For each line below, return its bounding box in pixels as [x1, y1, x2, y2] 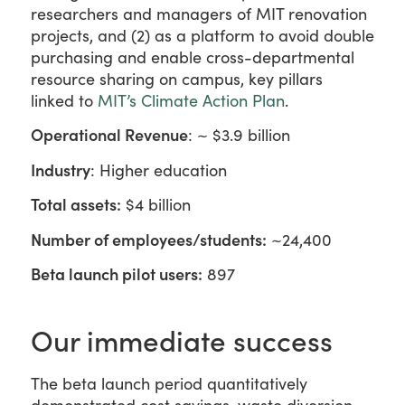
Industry [31, 157, 90, 181]
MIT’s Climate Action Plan [98, 89, 285, 112]
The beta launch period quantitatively [31, 372, 307, 394]
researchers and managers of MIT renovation [31, 3, 367, 25]
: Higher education [90, 158, 227, 181]
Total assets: [31, 193, 121, 216]
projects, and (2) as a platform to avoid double [31, 24, 374, 47]
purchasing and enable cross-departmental [31, 46, 354, 69]
